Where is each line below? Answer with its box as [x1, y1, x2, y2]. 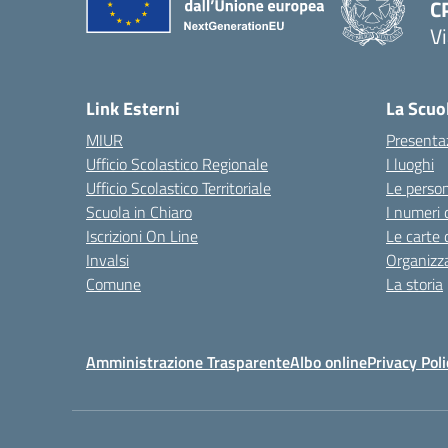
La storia [386, 272, 443, 296]
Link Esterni [86, 95, 180, 122]
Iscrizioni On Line [86, 224, 198, 248]
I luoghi [386, 152, 434, 176]
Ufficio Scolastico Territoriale [86, 176, 271, 200]
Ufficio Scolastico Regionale [86, 152, 268, 176]
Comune [86, 272, 141, 296]
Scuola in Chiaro [86, 200, 192, 224]
